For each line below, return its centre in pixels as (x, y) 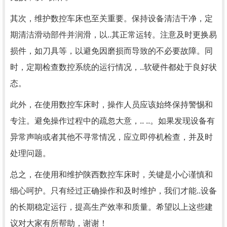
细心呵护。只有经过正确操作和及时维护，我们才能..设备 (113, 191)
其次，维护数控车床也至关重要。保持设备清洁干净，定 (111, 18)
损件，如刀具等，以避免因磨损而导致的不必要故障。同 (111, 51)
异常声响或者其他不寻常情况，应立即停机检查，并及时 (111, 137)
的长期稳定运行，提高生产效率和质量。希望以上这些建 (111, 207)
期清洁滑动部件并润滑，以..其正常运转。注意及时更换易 (113, 35)
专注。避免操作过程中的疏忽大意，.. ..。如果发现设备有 (112, 121)
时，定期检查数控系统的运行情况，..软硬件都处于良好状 (113, 67)
